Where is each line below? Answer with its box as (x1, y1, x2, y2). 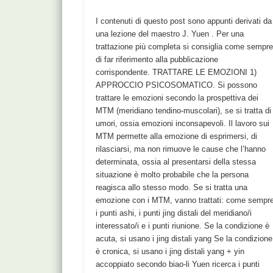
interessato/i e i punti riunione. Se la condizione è (96, 221, 270, 231)
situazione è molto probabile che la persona (96, 170, 249, 180)
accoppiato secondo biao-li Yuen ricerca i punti (96, 260, 260, 269)
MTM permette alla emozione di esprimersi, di (96, 132, 258, 141)
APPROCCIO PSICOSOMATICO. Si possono (96, 80, 258, 90)
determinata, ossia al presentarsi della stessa (96, 157, 257, 167)
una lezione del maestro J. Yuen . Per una (96, 29, 244, 39)
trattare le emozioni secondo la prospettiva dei (96, 93, 259, 103)
